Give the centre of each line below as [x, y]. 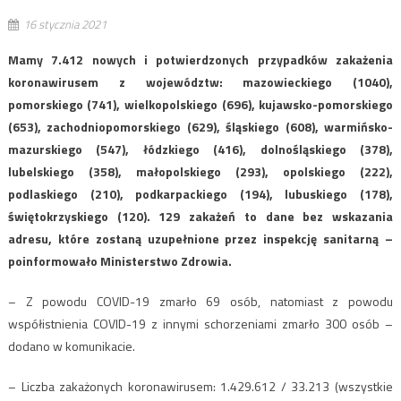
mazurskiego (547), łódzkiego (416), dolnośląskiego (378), [200, 149]
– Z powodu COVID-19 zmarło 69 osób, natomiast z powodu [200, 302]
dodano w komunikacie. [71, 346]
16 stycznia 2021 [64, 25]
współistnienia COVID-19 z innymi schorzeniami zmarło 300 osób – [200, 324]
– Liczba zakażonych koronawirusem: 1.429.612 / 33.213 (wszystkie [200, 387]
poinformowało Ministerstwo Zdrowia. [119, 261]
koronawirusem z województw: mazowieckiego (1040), [200, 82]
